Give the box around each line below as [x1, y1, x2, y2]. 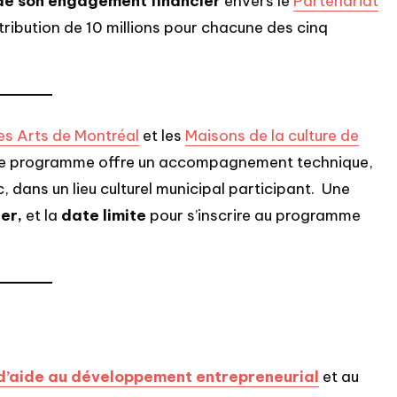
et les [139, 126, 185, 146]
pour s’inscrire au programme [146, 206, 361, 226]
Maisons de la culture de [185, 126, 359, 146]
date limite [58, 206, 146, 226]
